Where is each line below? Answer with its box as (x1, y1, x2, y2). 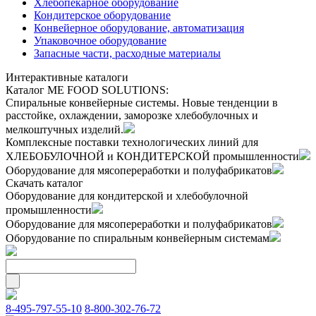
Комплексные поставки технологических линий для (6, 136, 258, 148)
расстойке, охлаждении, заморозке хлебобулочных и (6, 109, 258, 121)
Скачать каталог (6, 177, 83, 189)
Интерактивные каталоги (6, 71, 128, 83)
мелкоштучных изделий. (6, 123, 123, 135)
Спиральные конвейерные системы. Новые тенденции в (6, 97, 278, 109)
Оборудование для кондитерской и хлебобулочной (6, 190, 248, 202)
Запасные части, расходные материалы (34, 47, 221, 59)
